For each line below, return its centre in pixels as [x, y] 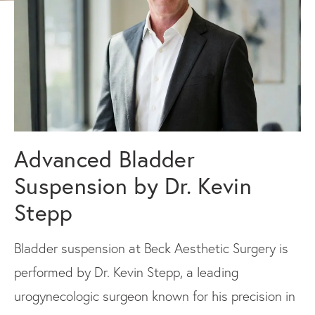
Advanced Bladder [104, 159]
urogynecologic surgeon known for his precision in [155, 296]
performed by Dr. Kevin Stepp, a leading [126, 272]
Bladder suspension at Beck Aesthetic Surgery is [151, 248]
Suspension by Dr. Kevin [133, 186]
